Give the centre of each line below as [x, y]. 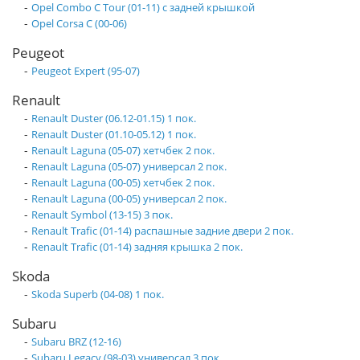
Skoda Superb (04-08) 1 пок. [98, 295]
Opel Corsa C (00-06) [79, 24]
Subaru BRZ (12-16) [76, 342]
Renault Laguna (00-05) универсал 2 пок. [129, 199]
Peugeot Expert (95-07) [86, 71]
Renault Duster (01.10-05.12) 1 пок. [114, 135]
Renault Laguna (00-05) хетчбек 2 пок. [123, 183]
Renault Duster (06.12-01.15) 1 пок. [114, 119]
